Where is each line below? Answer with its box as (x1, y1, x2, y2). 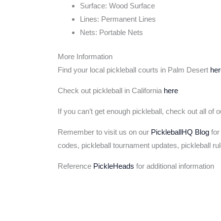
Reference (58, 162, 93, 171)
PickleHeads (93, 162, 134, 171)
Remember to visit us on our (58, 128, 151, 137)
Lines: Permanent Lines (80, 14, 156, 23)
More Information (58, 52, 112, 61)
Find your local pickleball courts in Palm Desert (58, 66, 210, 74)
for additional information (134, 162, 214, 171)
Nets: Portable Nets (80, 28, 143, 37)
